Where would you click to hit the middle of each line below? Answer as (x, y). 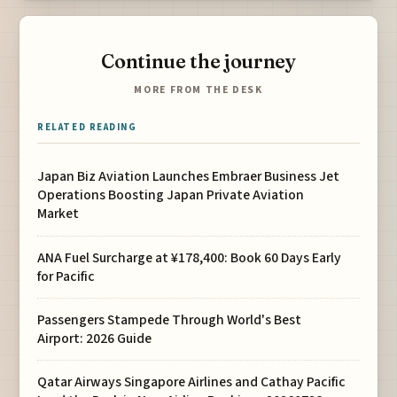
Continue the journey (198, 61)
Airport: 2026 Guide (95, 338)
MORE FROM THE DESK (198, 90)
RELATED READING (87, 128)
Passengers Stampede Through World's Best (170, 319)
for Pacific (66, 276)
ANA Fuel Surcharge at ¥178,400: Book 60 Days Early (190, 257)
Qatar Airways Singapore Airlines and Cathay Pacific (192, 381)
